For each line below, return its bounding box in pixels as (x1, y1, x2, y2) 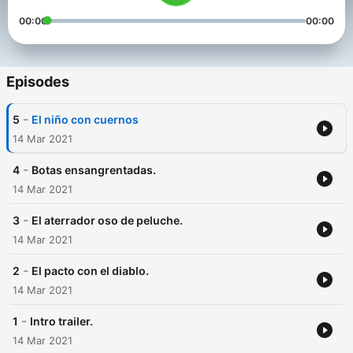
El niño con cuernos (32, 113, 139, 127)
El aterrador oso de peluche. (32, 214, 183, 228)
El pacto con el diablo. (32, 264, 149, 278)
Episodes (6, 73, 69, 91)
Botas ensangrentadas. (32, 163, 156, 177)
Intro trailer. (30, 314, 93, 329)
